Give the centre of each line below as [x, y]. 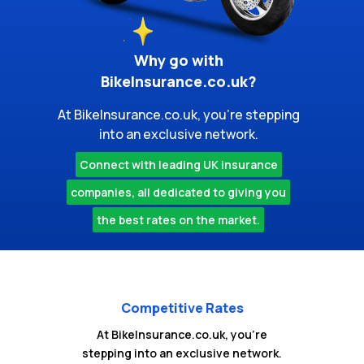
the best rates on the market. [179, 220]
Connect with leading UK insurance [178, 165]
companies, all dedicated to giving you [179, 193]
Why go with [178, 61]
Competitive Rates [182, 308]
